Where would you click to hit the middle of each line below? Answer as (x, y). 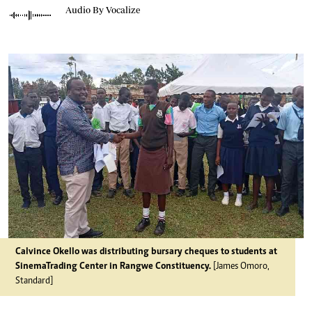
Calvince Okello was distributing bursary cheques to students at (146, 252)
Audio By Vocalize (103, 10)
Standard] (34, 281)
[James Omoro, (240, 267)
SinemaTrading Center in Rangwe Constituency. (113, 267)
